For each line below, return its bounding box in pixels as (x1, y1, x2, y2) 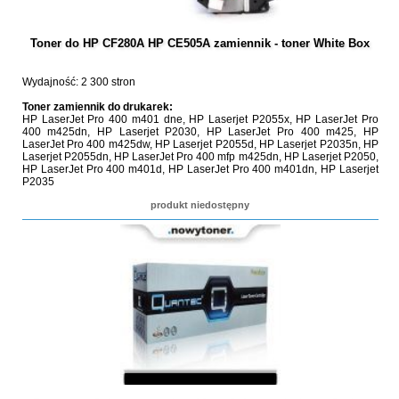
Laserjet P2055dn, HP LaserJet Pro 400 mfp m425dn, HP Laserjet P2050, (21, 151, 379, 163)
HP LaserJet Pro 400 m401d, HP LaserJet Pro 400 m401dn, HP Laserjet (21, 163, 379, 175)
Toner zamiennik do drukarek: (21, 101, 173, 113)
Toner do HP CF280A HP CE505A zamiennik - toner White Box (30, 37, 370, 50)
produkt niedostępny (151, 199, 250, 210)
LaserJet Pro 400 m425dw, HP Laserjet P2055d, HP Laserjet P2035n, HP (21, 138, 379, 151)
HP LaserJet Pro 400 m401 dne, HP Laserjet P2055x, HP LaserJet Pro (21, 113, 379, 126)
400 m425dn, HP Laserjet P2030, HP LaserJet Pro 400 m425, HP (21, 126, 379, 138)
